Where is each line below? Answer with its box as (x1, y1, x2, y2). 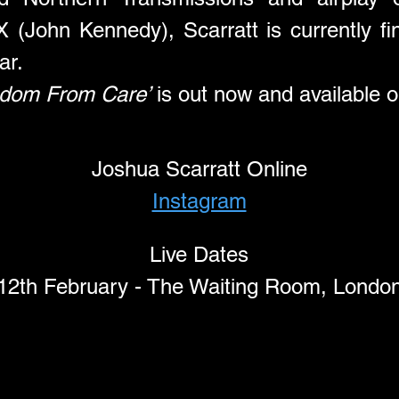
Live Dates (150, 241, 248, 266)
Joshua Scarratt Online (91, 156, 307, 181)
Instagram (151, 188, 247, 213)
